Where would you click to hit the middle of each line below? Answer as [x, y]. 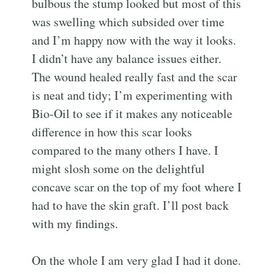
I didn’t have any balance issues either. [127, 59]
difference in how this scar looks [112, 132]
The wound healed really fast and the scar [135, 77]
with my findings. [75, 224]
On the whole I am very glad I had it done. [137, 261]
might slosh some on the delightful [119, 169]
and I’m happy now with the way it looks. [134, 40]
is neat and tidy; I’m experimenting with [132, 95]
